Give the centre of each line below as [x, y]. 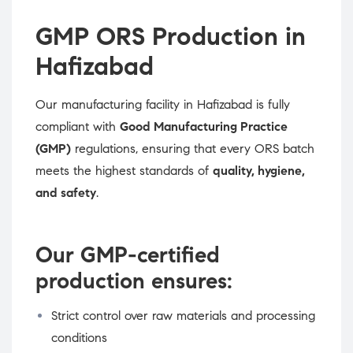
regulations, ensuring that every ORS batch [193, 149]
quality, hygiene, [259, 171]
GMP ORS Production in [171, 37]
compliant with [78, 127]
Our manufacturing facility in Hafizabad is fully [163, 105]
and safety [66, 193]
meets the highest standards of [124, 171]
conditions [79, 338]
